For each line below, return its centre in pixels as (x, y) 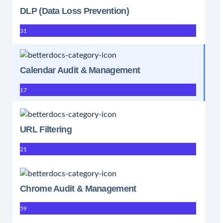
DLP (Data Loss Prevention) (74, 11)
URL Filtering (46, 129)
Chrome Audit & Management (78, 189)
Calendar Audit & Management (80, 70)
